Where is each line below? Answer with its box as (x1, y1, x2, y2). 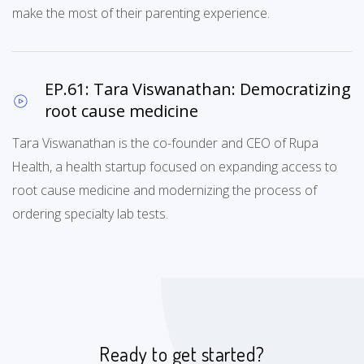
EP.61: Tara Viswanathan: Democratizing (45, 78, 351, 101)
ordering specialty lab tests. (12, 205, 168, 223)
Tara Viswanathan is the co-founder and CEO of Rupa (12, 134, 318, 153)
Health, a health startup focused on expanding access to (12, 158, 337, 176)
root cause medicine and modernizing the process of (12, 181, 317, 200)
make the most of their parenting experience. (12, 4, 270, 23)
